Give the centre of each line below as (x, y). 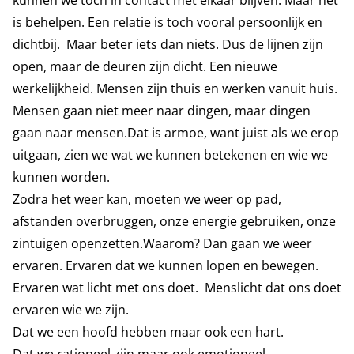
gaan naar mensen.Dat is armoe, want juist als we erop (176, 133)
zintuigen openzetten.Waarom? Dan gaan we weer (162, 243)
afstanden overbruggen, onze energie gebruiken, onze (174, 221)
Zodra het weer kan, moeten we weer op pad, (147, 199)
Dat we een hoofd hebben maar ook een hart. (148, 332)
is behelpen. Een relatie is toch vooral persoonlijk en (168, 22)
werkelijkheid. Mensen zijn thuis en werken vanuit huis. (175, 88)
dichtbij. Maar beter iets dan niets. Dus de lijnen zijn (168, 44)
